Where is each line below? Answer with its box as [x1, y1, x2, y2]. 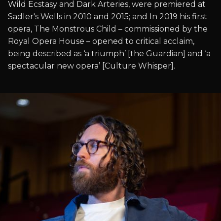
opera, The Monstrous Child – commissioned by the [8, 24, 208, 34]
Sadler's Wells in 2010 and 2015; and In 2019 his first [8, 12, 207, 21]
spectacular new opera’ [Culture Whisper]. [8, 61, 175, 71]
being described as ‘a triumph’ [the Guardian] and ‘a [8, 49, 211, 58]
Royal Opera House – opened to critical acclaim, [8, 37, 194, 46]
